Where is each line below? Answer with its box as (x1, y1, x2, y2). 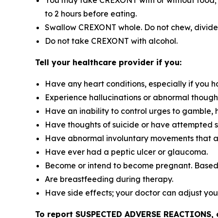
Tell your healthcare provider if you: (35, 57, 182, 67)
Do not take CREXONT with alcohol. (45, 36, 178, 46)
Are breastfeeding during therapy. (45, 174, 173, 184)
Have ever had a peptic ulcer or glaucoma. (45, 147, 208, 157)
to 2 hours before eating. (45, 9, 137, 18)
